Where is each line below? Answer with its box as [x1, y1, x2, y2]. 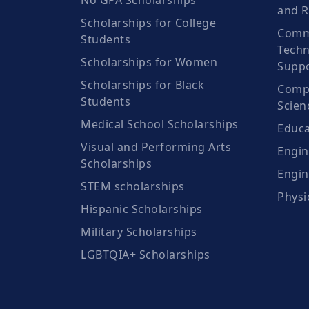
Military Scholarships [81, 224, 197, 239]
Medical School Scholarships [81, 117, 239, 132]
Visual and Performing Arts [81, 139, 231, 154]
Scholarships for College [81, 15, 216, 30]
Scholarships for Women [81, 54, 217, 70]
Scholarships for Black [81, 77, 204, 92]
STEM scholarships [81, 179, 185, 194]
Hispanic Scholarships [81, 201, 203, 217]
